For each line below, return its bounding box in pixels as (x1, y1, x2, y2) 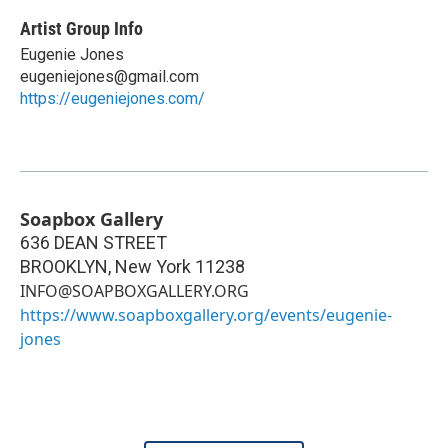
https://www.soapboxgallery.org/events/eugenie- (20, 304, 392, 327)
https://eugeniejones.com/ (20, 89, 205, 109)
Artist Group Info (20, 18, 143, 40)
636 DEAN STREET (20, 232, 167, 254)
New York (115, 256, 191, 278)
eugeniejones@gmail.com (20, 67, 199, 87)
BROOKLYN (20, 256, 108, 278)
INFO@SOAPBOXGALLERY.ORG (20, 280, 249, 303)
